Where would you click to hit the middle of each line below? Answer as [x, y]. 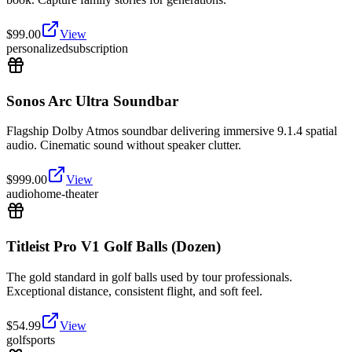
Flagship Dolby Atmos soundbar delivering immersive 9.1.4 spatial [172, 131]
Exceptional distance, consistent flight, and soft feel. [134, 291]
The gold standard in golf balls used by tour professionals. [149, 277]
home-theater [66, 194]
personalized [37, 48]
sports [40, 339]
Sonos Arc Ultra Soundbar [92, 101]
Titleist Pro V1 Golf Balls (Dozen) [114, 247]
